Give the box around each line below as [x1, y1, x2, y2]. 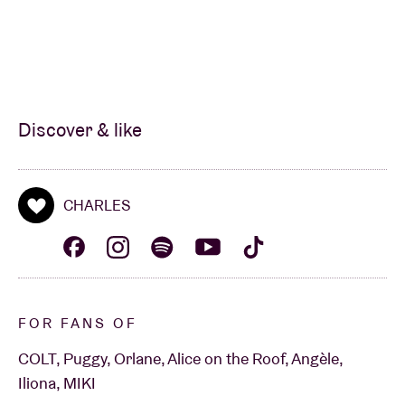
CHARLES [63, 195, 130, 216]
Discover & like [18, 117, 142, 142]
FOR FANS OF [18, 314, 137, 334]
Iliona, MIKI [18, 372, 96, 394]
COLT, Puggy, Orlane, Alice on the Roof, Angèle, [18, 348, 344, 370]
